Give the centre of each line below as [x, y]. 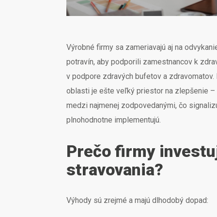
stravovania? [115, 169]
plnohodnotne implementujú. [114, 120]
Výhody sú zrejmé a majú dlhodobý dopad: [137, 200]
